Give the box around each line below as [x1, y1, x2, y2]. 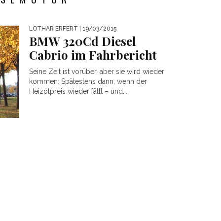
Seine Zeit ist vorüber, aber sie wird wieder [29, 68, 164, 75]
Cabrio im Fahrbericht [29, 47, 157, 63]
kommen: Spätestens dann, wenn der [29, 77, 147, 85]
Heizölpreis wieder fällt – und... [29, 87, 127, 95]
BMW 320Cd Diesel [29, 33, 136, 49]
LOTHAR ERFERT [29, 25, 78, 32]
